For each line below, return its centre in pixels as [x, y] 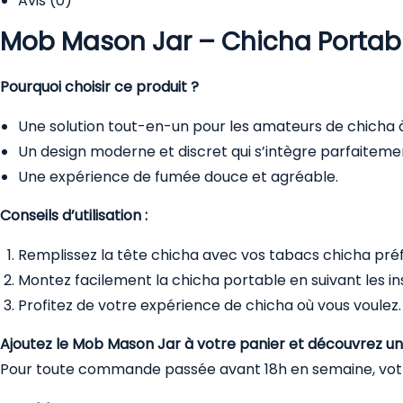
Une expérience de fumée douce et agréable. [178, 176]
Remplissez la [67, 255]
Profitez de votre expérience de [132, 305]
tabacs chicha [320, 255]
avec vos [234, 255]
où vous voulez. [347, 305]
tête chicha [158, 255]
